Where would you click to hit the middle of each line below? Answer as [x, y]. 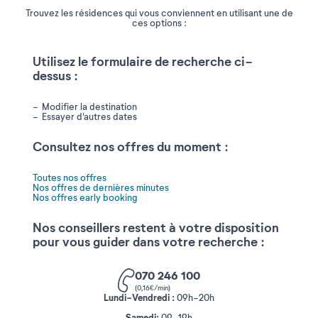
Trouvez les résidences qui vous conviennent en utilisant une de [159, 13]
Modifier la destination [89, 107]
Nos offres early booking [85, 198]
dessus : [55, 76]
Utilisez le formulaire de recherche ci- [143, 62]
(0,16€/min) [153, 287]
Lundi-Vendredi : [139, 298]
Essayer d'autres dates [89, 117]
